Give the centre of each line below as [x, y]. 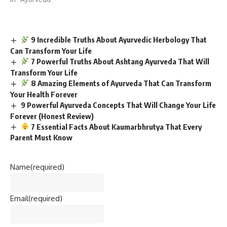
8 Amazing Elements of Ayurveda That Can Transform [121, 83]
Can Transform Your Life [51, 50]
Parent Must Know [41, 138]
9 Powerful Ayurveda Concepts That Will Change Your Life [119, 105]
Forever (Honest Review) [52, 116]
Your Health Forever [44, 94]
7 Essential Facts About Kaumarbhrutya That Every [116, 126]
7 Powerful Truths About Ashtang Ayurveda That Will [120, 61]
